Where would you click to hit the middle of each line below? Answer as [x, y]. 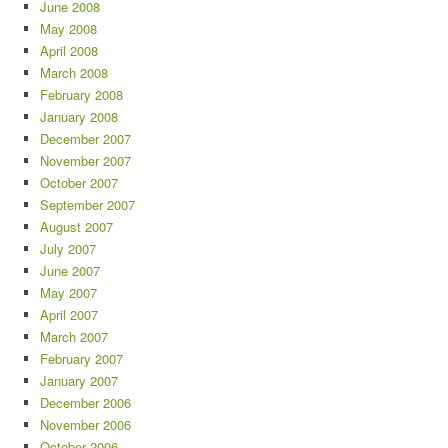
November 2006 [85, 424]
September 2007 [87, 204]
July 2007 [68, 248]
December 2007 [85, 138]
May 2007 [68, 292]
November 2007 [85, 160]
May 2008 [68, 28]
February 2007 [81, 358]
